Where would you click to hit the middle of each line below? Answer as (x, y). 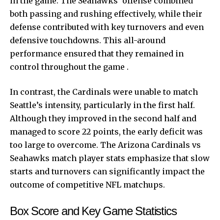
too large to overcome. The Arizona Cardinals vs (105, 145)
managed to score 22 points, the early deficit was (106, 131)
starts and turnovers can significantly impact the (107, 171)
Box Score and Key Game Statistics (93, 211)
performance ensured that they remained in (97, 53)
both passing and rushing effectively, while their (106, 14)
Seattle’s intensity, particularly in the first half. (102, 105)
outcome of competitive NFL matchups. (87, 184)
